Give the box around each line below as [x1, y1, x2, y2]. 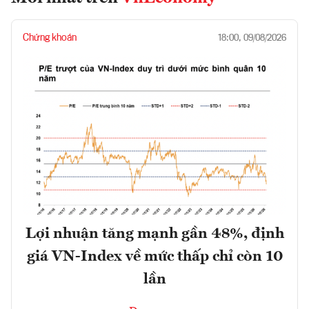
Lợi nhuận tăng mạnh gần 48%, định [25, 226, 284, 242]
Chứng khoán [23, 33, 77, 43]
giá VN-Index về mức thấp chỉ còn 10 [26, 249, 283, 265]
